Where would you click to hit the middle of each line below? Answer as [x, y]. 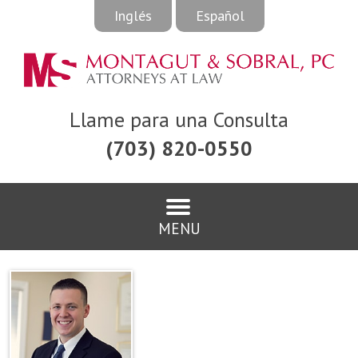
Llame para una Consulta [179, 120]
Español [220, 16]
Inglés [133, 16]
